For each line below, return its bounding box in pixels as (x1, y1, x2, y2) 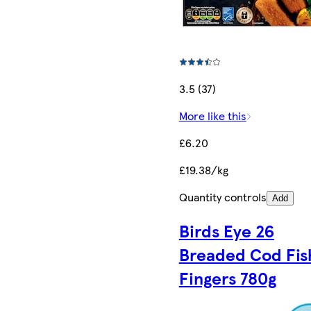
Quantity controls (178, 188, 267, 205)
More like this (178, 107, 246, 124)
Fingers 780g (178, 266, 276, 290)
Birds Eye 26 (178, 219, 274, 243)
